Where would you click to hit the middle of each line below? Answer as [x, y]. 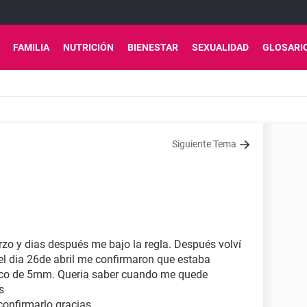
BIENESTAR [153, 47]
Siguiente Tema [204, 144]
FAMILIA [31, 47]
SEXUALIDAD [220, 47]
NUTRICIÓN [88, 47]
